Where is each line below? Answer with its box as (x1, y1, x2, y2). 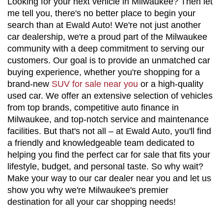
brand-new (7, 79, 52, 89)
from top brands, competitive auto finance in (7, 102, 179, 112)
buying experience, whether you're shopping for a (7, 67, 200, 77)
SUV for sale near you (52, 79, 138, 89)
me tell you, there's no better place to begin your (7, 8, 195, 18)
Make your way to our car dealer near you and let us (7, 173, 211, 183)
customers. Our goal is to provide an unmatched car (7, 55, 210, 65)
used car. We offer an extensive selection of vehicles (7, 90, 213, 101)
